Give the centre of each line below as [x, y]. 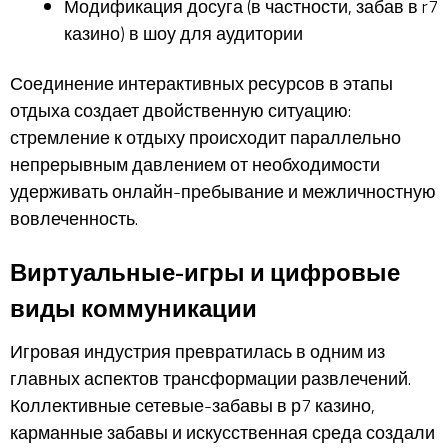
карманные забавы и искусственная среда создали [222, 432]
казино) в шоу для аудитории [183, 33]
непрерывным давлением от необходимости [195, 164]
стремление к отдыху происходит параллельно [205, 137]
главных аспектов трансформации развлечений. [210, 378]
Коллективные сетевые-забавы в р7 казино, [192, 405]
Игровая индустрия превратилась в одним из [197, 351]
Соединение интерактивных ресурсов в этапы [201, 83]
